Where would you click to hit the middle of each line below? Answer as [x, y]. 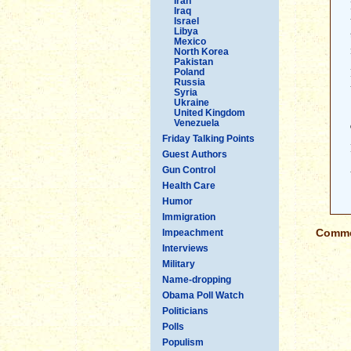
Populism [183, 342]
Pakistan [194, 62]
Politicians [185, 311]
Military [179, 264]
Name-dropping [197, 279]
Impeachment [193, 232]
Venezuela [197, 123]
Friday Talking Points [208, 138]
